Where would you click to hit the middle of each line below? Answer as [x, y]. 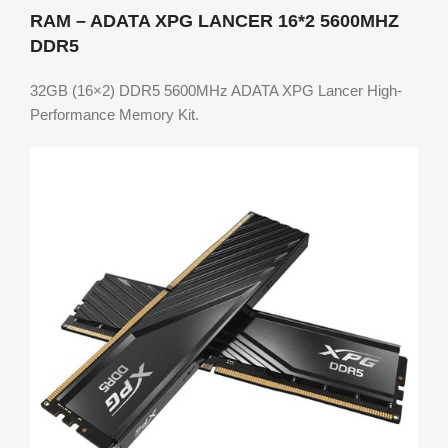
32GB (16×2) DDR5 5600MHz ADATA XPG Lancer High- [216, 90]
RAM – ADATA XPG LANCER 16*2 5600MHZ [214, 20]
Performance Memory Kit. [114, 114]
